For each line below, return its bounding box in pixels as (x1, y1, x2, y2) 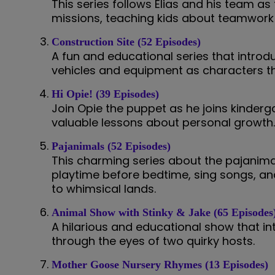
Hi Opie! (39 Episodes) (52, 87, 159, 100)
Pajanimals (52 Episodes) (52, 139, 171, 152)
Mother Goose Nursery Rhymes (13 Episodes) (52, 258, 268, 271)
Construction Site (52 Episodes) (52, 35, 201, 48)
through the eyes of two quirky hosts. (52, 233, 255, 249)
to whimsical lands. (52, 180, 156, 196)
